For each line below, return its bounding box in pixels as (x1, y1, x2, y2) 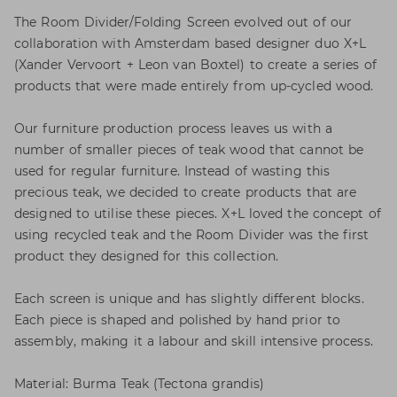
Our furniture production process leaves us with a (14, 121, 332, 136)
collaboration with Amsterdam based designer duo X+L (14, 35, 367, 51)
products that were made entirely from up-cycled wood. (14, 78, 374, 94)
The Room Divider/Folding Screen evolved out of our (14, 14, 353, 30)
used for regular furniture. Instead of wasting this (14, 163, 331, 179)
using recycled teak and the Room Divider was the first (14, 227, 370, 243)
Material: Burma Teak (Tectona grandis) (14, 376, 264, 392)
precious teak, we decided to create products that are (14, 184, 357, 200)
